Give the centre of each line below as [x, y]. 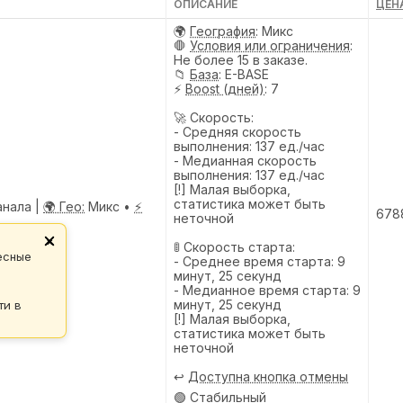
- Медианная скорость [245, 160]
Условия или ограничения [270, 45]
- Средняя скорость [237, 131]
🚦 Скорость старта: [234, 246]
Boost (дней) [225, 88]
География [223, 31]
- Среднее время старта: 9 [260, 261]
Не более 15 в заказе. [241, 59]
